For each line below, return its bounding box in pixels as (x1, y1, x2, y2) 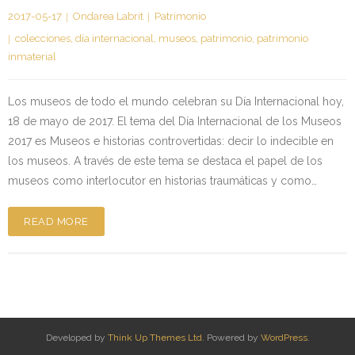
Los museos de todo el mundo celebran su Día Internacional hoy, (8, 94, 344, 108)
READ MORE (24, 215, 89, 227)
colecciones (15, 32, 71, 44)
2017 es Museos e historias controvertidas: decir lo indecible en (8, 134, 334, 147)
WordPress (260, 331, 307, 343)
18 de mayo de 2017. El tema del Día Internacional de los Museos (8, 114, 342, 128)
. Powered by (201, 331, 261, 343)
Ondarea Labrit (73, 10, 143, 22)
